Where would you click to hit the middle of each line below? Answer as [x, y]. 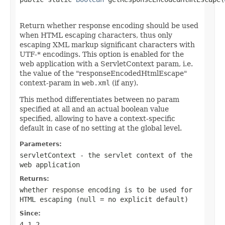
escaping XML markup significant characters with [107, 44]
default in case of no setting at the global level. [101, 128]
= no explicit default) [142, 199]
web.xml [96, 83]
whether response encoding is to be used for [106, 190]
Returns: [34, 179]
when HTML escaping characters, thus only [96, 35]
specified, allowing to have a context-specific [97, 118]
